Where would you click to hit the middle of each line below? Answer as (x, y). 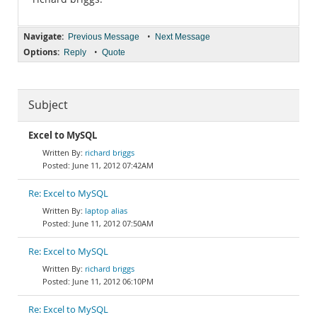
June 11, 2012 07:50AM (113, 223)
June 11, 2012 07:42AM (113, 165)
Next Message (183, 37)
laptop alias (106, 211)
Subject (48, 105)
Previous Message (104, 37)
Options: (41, 52)
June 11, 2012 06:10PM (113, 281)
